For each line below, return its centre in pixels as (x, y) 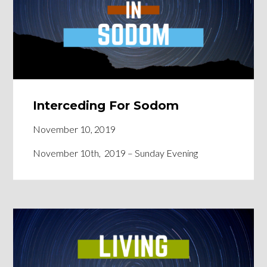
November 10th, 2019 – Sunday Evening (116, 153)
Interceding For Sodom (106, 106)
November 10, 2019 (74, 129)
